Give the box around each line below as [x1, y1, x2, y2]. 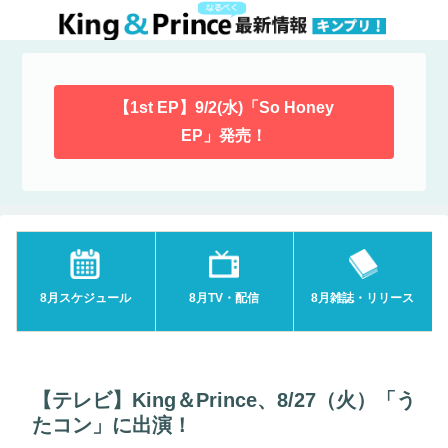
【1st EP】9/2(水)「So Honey [114, 99, 334, 117]
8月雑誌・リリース [311, 290, 415, 305]
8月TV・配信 [188, 290, 259, 305]
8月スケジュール [39, 290, 131, 305]
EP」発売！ [181, 127, 267, 145]
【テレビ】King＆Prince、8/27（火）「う [32, 388, 416, 411]
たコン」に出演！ [32, 413, 192, 436]
